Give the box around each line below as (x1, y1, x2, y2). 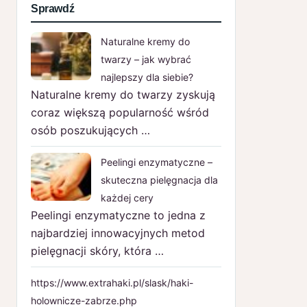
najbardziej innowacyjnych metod (31, 225, 205, 240)
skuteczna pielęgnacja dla (101, 173, 218, 186)
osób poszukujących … (31, 123, 150, 137)
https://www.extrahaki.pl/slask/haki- (31, 276, 193, 288)
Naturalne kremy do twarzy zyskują (31, 87, 215, 101)
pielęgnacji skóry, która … (31, 243, 164, 258)
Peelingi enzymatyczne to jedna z (31, 208, 206, 222)
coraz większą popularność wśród (31, 105, 209, 119)
